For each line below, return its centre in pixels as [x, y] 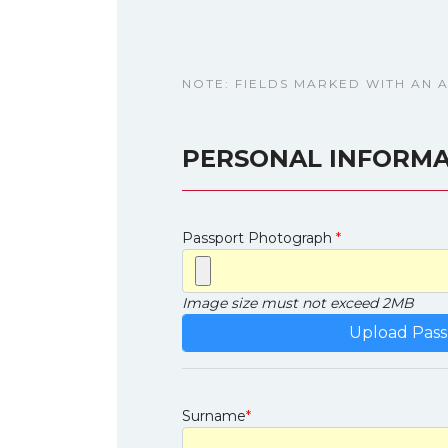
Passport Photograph [257, 238]
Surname [214, 416]
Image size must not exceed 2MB [298, 303]
